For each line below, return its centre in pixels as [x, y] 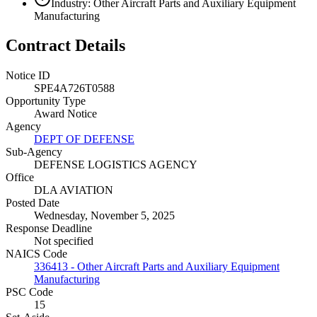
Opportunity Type [46, 101]
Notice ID [28, 76]
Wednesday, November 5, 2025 [104, 216]
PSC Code [29, 292]
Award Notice [65, 114]
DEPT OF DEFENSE [84, 139]
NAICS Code [36, 254]
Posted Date [33, 203]
